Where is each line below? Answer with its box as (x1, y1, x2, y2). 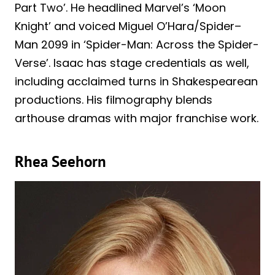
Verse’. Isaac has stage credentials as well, (15, 55, 249, 71)
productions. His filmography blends (15, 91, 212, 107)
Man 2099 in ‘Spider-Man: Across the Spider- (15, 36, 259, 52)
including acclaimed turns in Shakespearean (15, 73, 258, 89)
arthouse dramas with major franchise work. (15, 110, 258, 126)
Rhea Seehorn (15, 152, 106, 172)
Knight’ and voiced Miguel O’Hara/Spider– (15, 18, 241, 34)
